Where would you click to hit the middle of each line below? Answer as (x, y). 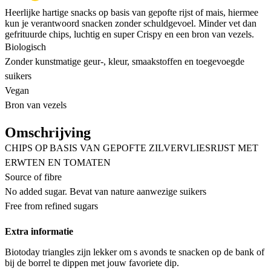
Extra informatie (39, 232)
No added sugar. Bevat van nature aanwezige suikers (106, 191)
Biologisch (25, 47)
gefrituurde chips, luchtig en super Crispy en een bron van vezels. (129, 34)
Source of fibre (33, 177)
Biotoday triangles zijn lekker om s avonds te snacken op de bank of (135, 252)
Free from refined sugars (51, 206)
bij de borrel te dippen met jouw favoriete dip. (92, 263)
